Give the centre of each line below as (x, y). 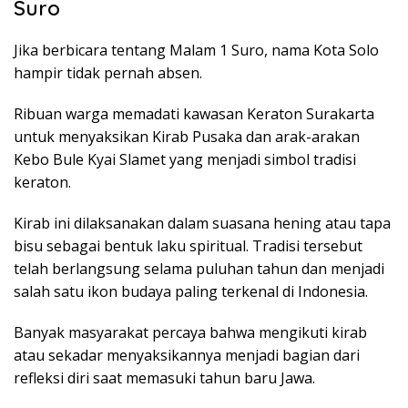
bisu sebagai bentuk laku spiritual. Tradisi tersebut (188, 245)
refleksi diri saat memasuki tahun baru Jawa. (164, 377)
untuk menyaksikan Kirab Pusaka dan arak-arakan (187, 136)
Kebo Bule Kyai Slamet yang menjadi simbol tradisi (185, 159)
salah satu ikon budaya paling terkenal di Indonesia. (191, 291)
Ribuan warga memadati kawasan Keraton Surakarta (194, 113)
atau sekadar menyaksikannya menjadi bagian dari (187, 355)
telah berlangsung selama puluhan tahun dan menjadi (199, 268)
